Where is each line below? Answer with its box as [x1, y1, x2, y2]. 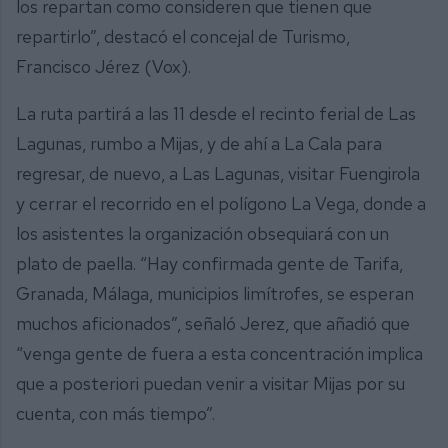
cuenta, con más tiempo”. [16, 402, 215, 426]
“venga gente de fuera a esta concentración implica [16, 342, 423, 366]
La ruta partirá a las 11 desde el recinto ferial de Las [16, 102, 416, 126]
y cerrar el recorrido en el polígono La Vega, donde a [16, 192, 426, 216]
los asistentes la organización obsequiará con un [16, 222, 389, 246]
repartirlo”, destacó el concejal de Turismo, [16, 24, 350, 48]
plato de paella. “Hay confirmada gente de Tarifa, [16, 252, 403, 276]
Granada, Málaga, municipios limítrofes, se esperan [16, 282, 414, 306]
